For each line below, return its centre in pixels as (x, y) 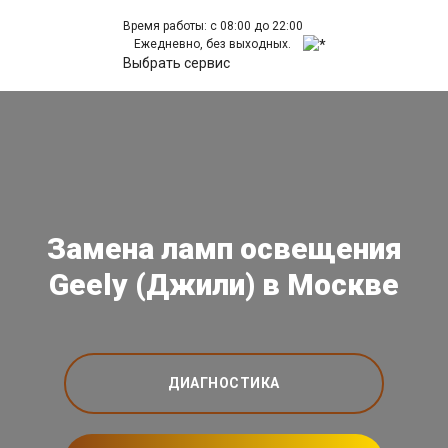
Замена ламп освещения (224, 248)
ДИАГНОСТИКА (224, 383)
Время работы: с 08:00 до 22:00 (212, 26)
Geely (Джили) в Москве (224, 284)
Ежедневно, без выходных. (212, 44)
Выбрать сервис (176, 63)
